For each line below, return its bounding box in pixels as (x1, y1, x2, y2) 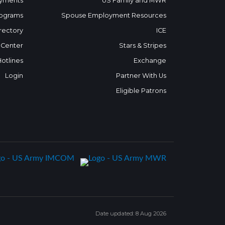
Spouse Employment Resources (61, 12, 166, 19)
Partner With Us (116, 72, 166, 79)
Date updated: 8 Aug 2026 (95, 210, 166, 217)
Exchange (134, 57, 166, 64)
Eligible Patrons (116, 87, 166, 94)
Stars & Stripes (119, 42, 166, 49)
